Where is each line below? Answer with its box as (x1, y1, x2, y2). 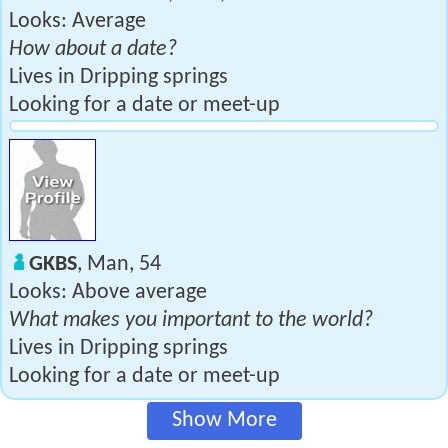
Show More (171, 409, 277, 432)
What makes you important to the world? (9, 309, 373, 332)
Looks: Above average (9, 281, 207, 304)
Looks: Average (9, 10, 146, 33)
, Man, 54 (77, 253, 161, 276)
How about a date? (9, 38, 177, 61)
